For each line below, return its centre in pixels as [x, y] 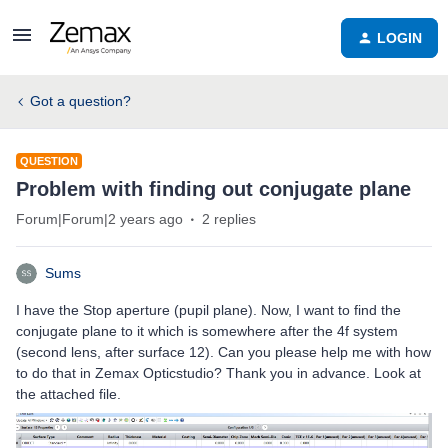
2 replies [229, 219]
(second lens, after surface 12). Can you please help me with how [223, 352]
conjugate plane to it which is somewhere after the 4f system [207, 331]
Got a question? [80, 101]
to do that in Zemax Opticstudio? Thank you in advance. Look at [218, 373]
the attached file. [68, 394]
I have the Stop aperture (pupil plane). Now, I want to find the [208, 310]
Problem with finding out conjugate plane [213, 189]
